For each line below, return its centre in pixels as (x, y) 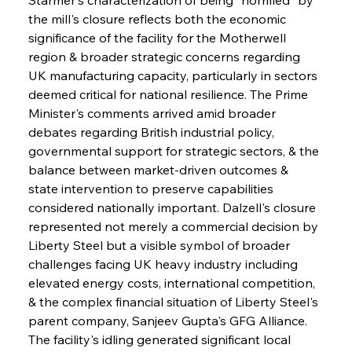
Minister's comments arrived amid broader (153, 113)
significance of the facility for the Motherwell (158, 37)
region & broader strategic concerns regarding (165, 56)
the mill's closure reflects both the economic (158, 18)
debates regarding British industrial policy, (152, 132)
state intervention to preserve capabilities (152, 188)
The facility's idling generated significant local (161, 339)
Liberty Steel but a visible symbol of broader (160, 245)
